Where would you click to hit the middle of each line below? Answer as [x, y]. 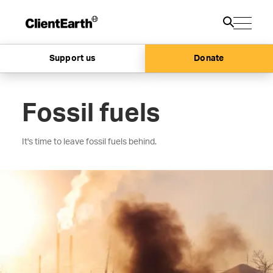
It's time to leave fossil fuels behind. [89, 142]
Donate [209, 59]
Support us [72, 59]
